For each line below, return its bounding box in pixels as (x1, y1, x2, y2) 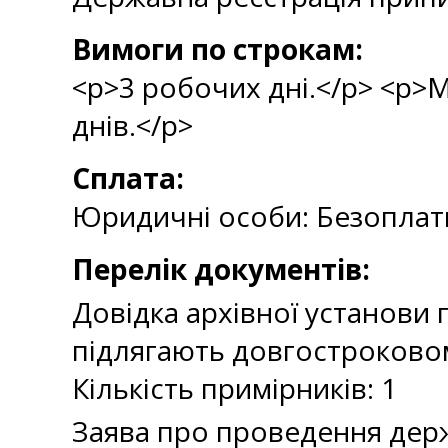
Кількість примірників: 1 (72, 369, 397, 407)
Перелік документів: (72, 250, 370, 288)
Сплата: (72, 159, 184, 197)
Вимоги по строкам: (72, 30, 363, 68)
